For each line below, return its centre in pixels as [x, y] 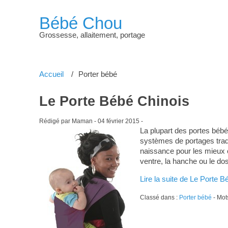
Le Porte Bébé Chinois [114, 101]
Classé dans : [159, 197]
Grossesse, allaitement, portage [92, 35]
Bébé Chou [80, 23]
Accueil [51, 74]
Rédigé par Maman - [68, 121]
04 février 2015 [118, 121]
